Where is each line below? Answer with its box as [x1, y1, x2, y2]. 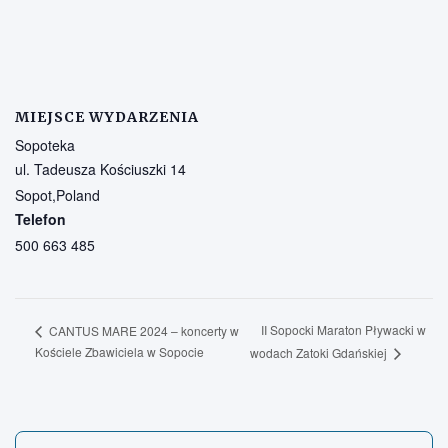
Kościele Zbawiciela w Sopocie [35, 343, 204, 361]
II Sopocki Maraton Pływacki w [260, 321, 426, 339]
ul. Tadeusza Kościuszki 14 [15, 159, 186, 180]
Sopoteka [15, 135, 75, 156]
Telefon [15, 209, 66, 230]
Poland [56, 185, 100, 206]
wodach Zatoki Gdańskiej [249, 344, 390, 362]
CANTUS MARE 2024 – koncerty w [46, 321, 239, 339]
